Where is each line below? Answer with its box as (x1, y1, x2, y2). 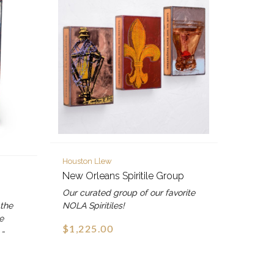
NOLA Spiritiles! (62, 200, 125, 210)
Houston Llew (62, 156, 112, 166)
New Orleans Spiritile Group (62, 169, 184, 182)
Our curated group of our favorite (62, 187, 195, 198)
